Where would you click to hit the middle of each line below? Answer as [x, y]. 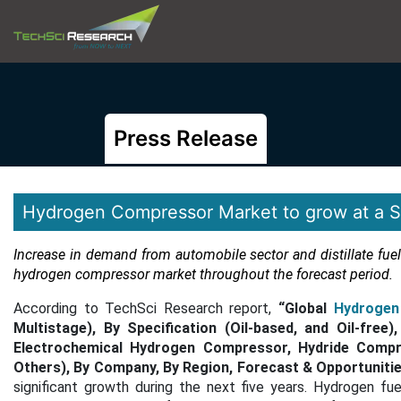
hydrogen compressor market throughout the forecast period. [203, 274]
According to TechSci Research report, [146, 308]
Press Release [186, 138]
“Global [306, 308]
